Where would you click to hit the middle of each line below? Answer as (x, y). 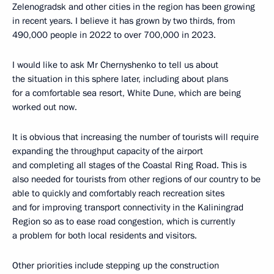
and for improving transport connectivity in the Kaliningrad (128, 207)
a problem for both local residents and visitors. (105, 235)
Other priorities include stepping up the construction (116, 265)
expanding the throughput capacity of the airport (108, 151)
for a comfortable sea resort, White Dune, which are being (127, 93)
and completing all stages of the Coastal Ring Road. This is (129, 165)
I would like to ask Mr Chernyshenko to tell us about (115, 65)
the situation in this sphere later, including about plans (120, 79)
